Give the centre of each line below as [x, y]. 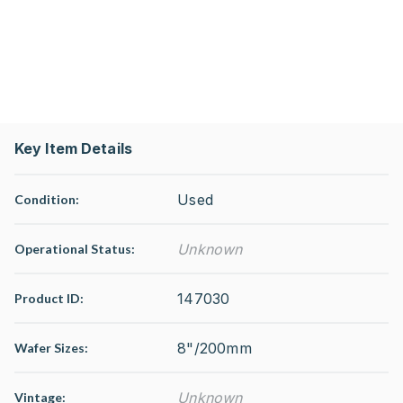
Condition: [47, 199]
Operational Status [73, 249]
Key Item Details [73, 148]
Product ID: [49, 298]
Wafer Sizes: [51, 348]
